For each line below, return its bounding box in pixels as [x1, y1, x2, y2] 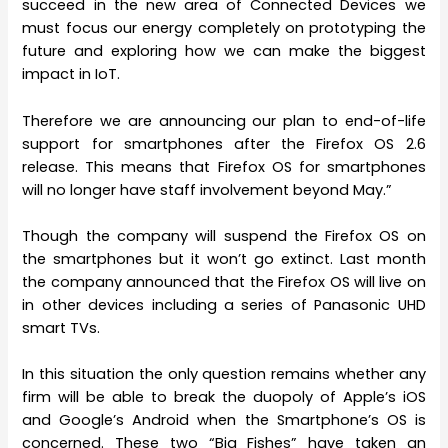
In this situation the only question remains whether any [22, 364, 426, 385]
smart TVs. [22, 317, 101, 338]
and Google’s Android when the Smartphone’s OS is [22, 410, 426, 431]
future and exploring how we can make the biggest [22, 41, 426, 62]
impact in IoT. [22, 64, 121, 85]
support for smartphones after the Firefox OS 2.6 [22, 133, 426, 154]
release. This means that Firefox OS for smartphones [22, 156, 426, 177]
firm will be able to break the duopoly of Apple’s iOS [22, 387, 426, 408]
